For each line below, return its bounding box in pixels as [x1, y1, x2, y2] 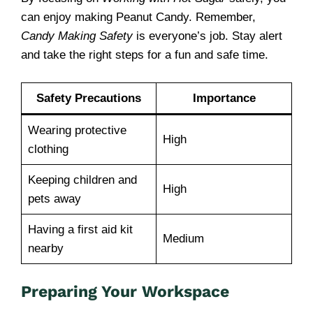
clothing [27, 142, 68, 156]
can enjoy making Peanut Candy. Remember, [21, 10, 256, 24]
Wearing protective [27, 123, 126, 137]
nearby [27, 241, 64, 255]
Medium [162, 231, 204, 245]
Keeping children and [27, 173, 137, 187]
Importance [192, 91, 256, 105]
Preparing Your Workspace [21, 282, 229, 301]
